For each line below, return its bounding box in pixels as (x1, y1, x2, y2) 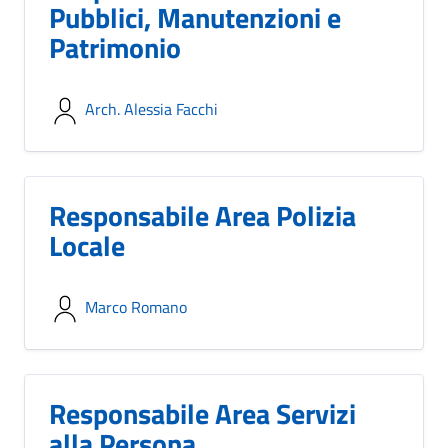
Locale (49, 224, 125, 267)
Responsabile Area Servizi (49, 392, 356, 435)
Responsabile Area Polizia (49, 194, 356, 237)
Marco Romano (85, 295, 187, 319)
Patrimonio (49, 26, 181, 69)
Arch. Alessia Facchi (85, 97, 218, 121)
